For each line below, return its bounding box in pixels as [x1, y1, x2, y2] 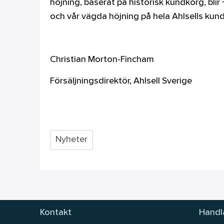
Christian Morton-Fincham [49, 55, 154, 63]
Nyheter [55, 135, 87, 143]
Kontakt [40, 208, 71, 216]
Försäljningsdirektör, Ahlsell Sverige [49, 77, 192, 85]
